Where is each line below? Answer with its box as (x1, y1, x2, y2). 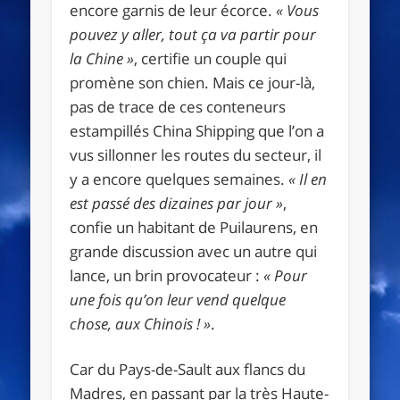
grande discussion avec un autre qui (70, 240, 318, 262)
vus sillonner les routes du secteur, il (70, 144, 322, 165)
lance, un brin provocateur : (70, 264, 264, 286)
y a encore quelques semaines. (70, 168, 286, 189)
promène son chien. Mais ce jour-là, (70, 71, 316, 93)
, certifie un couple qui (134, 47, 287, 69)
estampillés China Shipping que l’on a (70, 120, 325, 141)
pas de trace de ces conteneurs (70, 96, 287, 117)
